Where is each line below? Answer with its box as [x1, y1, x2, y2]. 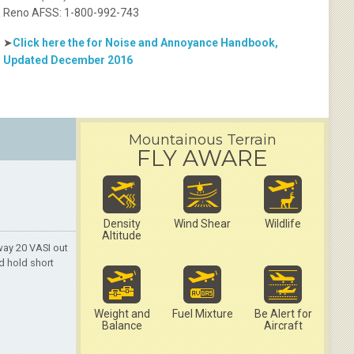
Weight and [93, 307, 150, 320]
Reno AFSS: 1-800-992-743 [3, 6, 140, 19]
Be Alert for [254, 307, 312, 320]
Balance [101, 319, 142, 332]
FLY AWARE [137, 145, 268, 171]
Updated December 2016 [3, 54, 134, 66]
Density [103, 217, 141, 230]
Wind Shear [174, 217, 231, 230]
